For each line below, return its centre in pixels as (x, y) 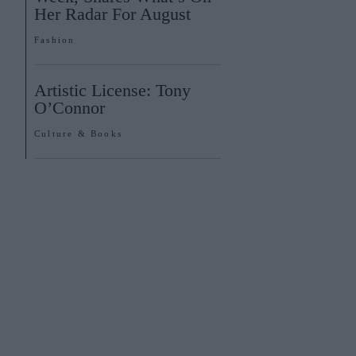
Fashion (55, 40)
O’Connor (72, 108)
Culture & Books (78, 133)
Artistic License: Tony (112, 90)
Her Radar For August (112, 14)
